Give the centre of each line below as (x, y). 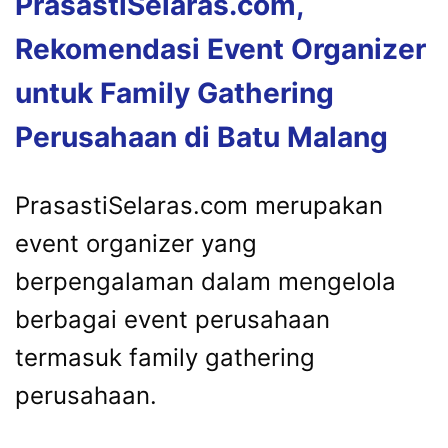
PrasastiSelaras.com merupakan (199, 205)
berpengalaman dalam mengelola (205, 281)
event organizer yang (136, 243)
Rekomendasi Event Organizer (220, 48)
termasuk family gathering (165, 357)
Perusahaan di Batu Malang (201, 136)
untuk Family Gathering (174, 92)
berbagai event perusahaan (172, 319)
